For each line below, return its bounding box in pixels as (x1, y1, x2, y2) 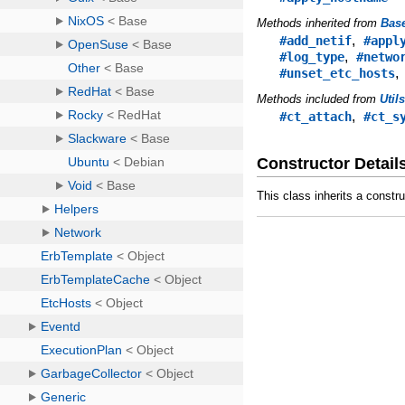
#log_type (279, 49, 345, 64)
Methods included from (257, 91, 381, 106)
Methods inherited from (257, 15, 381, 30)
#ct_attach (279, 108, 353, 124)
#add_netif (279, 33, 353, 48)
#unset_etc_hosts (279, 65, 396, 80)
